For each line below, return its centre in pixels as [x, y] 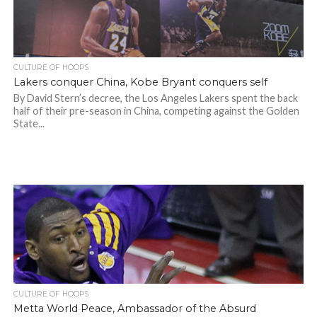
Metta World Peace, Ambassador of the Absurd [134, 309]
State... [29, 123]
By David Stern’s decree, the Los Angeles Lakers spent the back [155, 98]
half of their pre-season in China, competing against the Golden [156, 111]
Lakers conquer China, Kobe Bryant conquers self [140, 82]
